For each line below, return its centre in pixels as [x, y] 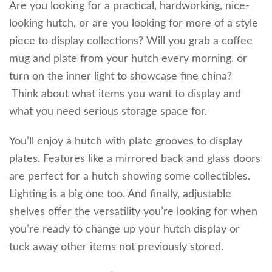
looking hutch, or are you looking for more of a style [134, 23]
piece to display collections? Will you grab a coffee [131, 41]
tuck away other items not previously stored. [116, 247]
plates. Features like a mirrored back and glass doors [135, 159]
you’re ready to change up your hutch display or [124, 229]
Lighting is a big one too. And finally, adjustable [120, 194]
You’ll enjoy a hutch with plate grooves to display [126, 141]
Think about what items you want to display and [125, 94]
